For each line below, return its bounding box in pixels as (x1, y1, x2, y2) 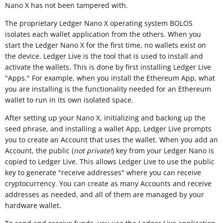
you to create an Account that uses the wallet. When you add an (5, 134, 218, 144)
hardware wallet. (5, 200, 61, 210)
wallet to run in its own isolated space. (5, 95, 133, 105)
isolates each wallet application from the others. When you (5, 29, 201, 39)
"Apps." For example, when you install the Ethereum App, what (5, 73, 215, 83)
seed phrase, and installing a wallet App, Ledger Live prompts (5, 123, 212, 133)
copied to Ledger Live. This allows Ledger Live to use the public (5, 156, 215, 166)
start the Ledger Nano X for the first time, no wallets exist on (5, 40, 206, 50)
